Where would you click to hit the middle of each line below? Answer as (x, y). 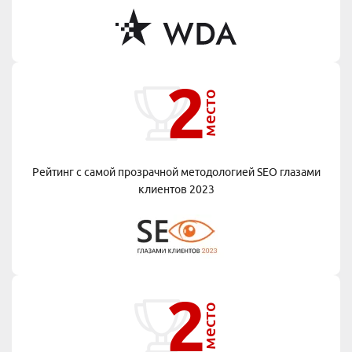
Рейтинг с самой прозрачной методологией (144, 172)
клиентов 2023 (176, 190)
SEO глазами (288, 172)
